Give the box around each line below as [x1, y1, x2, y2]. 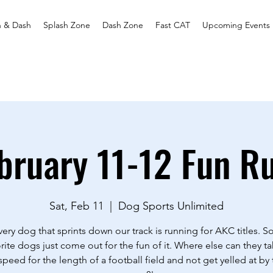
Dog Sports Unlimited [118, 199, 224, 213]
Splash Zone [43, 19, 90, 30]
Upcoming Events [202, 19, 270, 30]
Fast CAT [155, 19, 190, 30]
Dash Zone [102, 19, 143, 30]
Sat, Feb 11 [49, 199, 104, 213]
